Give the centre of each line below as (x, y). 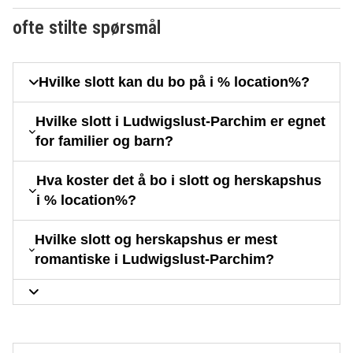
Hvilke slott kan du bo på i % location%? (174, 82)
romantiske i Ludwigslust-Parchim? (155, 260)
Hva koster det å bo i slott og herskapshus (178, 181)
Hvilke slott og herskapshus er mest (156, 240)
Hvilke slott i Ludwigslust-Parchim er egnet (181, 122)
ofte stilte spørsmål (87, 28)
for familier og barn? (105, 141)
